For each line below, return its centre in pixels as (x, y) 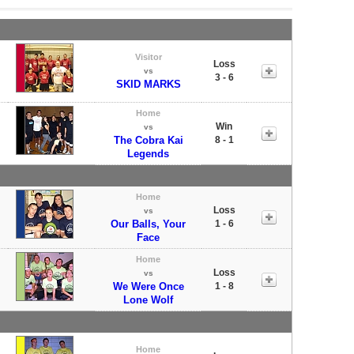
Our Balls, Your (148, 224)
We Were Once (148, 286)
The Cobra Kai (148, 140)
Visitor (148, 56)
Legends (148, 153)
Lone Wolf (148, 299)
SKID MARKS (148, 84)
